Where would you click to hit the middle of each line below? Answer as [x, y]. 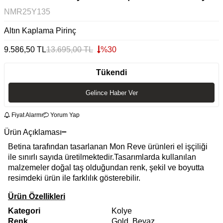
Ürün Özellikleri [37, 196]
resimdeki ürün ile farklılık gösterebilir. [74, 178]
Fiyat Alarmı [26, 115]
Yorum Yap [64, 115]
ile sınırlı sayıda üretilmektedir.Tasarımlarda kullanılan [102, 157]
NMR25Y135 [27, 12]
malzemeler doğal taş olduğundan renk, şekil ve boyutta [106, 167]
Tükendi [111, 73]
